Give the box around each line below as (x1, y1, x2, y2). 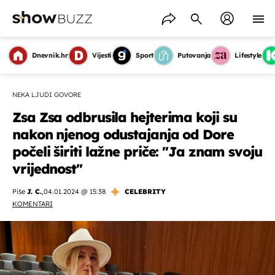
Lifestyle (234, 51, 262, 60)
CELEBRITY (125, 187, 166, 196)
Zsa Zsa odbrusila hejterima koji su (12, 109, 237, 126)
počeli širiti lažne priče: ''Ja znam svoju (12, 143, 262, 160)
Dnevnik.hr (32, 51, 68, 60)
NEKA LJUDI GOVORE (12, 90, 81, 99)
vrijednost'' (12, 160, 82, 177)
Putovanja (177, 51, 211, 60)
